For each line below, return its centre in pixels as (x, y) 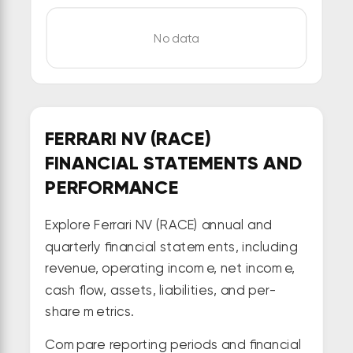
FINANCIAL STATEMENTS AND (174, 163)
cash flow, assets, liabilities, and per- (161, 290)
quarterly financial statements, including (171, 247)
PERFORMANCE (112, 187)
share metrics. (89, 311)
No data (176, 38)
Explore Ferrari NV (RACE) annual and (159, 225)
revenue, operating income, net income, (170, 268)
